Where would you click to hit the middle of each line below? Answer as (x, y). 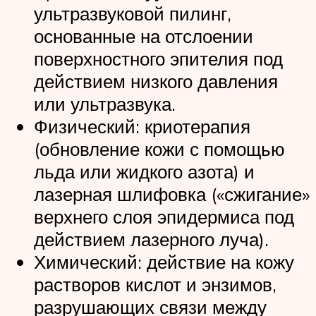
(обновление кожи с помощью (159, 148)
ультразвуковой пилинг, (133, 13)
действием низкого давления (156, 81)
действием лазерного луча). (151, 239)
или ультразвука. (105, 103)
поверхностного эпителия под (158, 58)
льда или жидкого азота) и (147, 171)
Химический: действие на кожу (164, 261)
